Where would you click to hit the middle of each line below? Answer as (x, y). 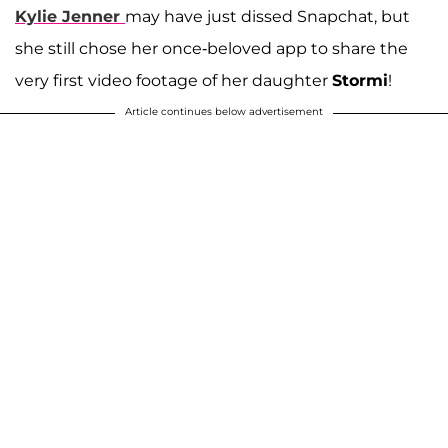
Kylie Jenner (67, 16)
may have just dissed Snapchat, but (267, 16)
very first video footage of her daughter (173, 80)
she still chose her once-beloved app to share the (211, 48)
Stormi (360, 80)
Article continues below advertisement (224, 111)
